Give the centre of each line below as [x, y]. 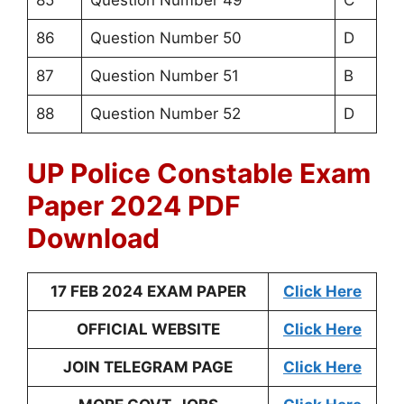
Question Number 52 [165, 114]
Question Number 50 [165, 38]
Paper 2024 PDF [134, 205]
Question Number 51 [164, 76]
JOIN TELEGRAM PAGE [148, 367]
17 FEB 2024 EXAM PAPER [148, 291]
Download [93, 238]
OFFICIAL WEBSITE [148, 329]
